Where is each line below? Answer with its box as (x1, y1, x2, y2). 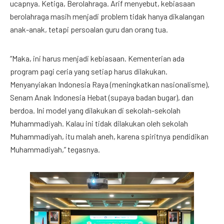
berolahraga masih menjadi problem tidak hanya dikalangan (10, 11, 204, 21)
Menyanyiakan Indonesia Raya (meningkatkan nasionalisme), (10, 79, 209, 89)
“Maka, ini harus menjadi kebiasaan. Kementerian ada (10, 53, 184, 63)
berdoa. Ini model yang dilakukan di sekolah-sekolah (10, 105, 180, 115)
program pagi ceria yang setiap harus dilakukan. (10, 66, 167, 76)
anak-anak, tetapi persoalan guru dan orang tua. (10, 24, 168, 34)
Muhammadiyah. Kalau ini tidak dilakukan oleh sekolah (10, 118, 188, 128)
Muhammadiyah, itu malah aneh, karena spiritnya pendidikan (10, 131, 208, 141)
